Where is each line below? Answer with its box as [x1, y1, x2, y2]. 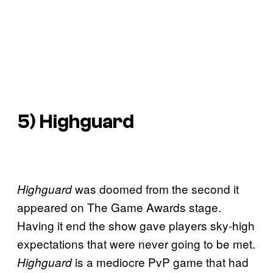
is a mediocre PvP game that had [75, 253, 249, 270]
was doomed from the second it [75, 180, 239, 197]
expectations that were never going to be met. [17, 235, 255, 252]
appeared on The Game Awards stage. [17, 198, 221, 215]
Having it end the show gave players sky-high [17, 216, 255, 233]
